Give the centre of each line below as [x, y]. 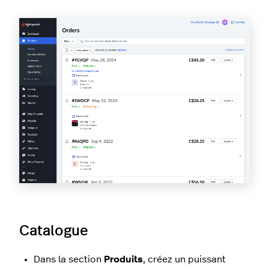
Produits [123, 259]
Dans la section [69, 259]
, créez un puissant [184, 259]
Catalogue [54, 231]
